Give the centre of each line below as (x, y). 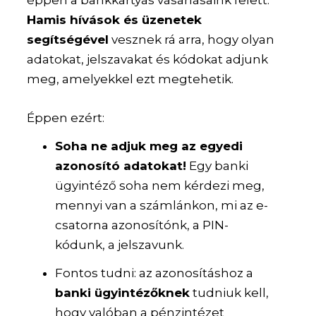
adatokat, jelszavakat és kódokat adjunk (148, 59)
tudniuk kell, (230, 292)
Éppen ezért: (66, 118)
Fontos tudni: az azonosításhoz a (154, 273)
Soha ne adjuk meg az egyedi (149, 146)
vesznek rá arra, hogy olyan (192, 39)
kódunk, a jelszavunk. (120, 245)
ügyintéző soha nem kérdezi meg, (160, 186)
